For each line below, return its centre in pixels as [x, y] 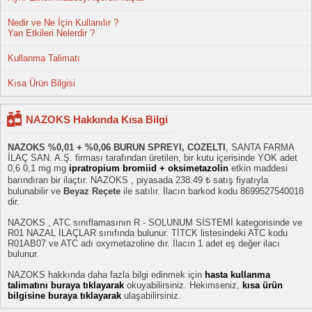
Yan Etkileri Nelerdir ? [51, 33]
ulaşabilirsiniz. [151, 296]
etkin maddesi [258, 168]
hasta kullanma [237, 275]
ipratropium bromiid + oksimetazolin [149, 168]
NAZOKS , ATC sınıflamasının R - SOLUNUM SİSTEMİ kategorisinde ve [155, 223]
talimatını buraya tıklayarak [67, 285]
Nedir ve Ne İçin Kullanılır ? [63, 23]
